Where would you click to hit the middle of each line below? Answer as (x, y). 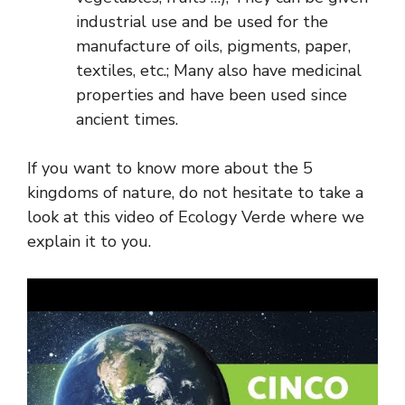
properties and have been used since (212, 95)
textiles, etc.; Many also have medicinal (219, 71)
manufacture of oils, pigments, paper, (213, 47)
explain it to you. (89, 242)
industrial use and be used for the (202, 22)
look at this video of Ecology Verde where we (196, 217)
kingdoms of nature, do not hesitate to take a (195, 193)
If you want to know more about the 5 (170, 169)
